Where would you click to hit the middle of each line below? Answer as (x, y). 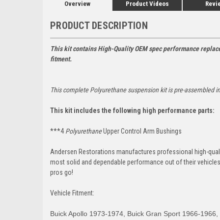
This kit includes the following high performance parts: (132, 110)
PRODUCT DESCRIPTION (99, 25)
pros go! (62, 172)
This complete (70, 90)
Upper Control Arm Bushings (142, 131)
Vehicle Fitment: (72, 193)
